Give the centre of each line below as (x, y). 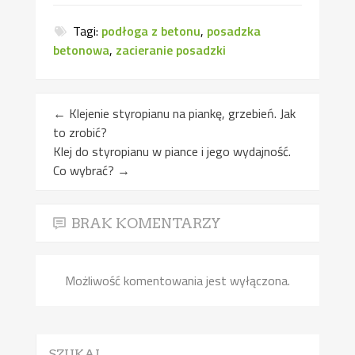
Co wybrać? (86, 171)
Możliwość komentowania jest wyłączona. (177, 281)
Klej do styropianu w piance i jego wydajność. (172, 152)
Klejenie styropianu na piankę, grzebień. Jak (181, 114)
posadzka (234, 31)
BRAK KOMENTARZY (147, 223)
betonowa (82, 50)
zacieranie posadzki (171, 50)
